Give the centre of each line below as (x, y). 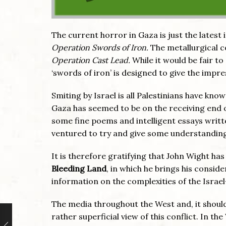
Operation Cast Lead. (91, 60)
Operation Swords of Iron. (100, 47)
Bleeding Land (79, 168)
